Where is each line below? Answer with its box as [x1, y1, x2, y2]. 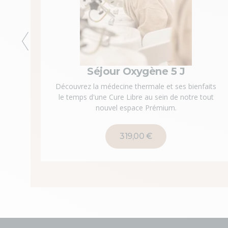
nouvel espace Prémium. [95, 103, 177, 112]
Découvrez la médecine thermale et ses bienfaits [55, 81, 217, 91]
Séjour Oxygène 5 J [87, 65, 185, 77]
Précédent [28, 50, 65, 61]
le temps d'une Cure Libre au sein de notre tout [58, 92, 214, 102]
